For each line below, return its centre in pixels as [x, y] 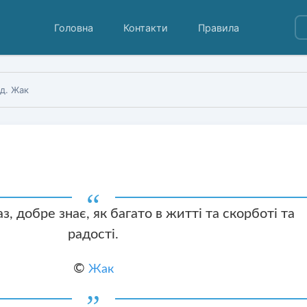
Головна [74, 27]
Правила [219, 27]
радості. [94, 234]
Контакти [146, 27]
